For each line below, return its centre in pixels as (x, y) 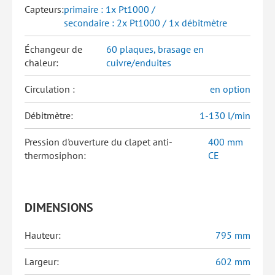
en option (230, 89)
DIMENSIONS (59, 207)
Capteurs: (44, 9)
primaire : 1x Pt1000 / (110, 9)
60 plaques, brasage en (155, 49)
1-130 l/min (225, 115)
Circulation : (50, 89)
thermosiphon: (55, 155)
